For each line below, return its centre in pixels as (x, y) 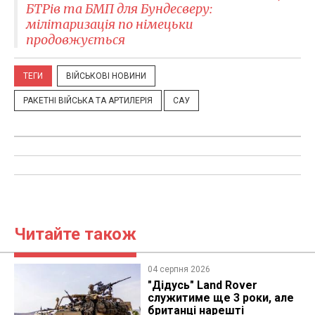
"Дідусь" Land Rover (202, 285)
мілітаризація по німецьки (110, 24)
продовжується (76, 39)
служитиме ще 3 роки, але (220, 297)
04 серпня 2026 (179, 269)
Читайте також (75, 234)
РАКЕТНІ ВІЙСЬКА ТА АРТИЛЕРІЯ (88, 100)
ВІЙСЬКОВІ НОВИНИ (106, 76)
